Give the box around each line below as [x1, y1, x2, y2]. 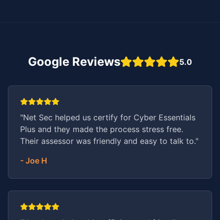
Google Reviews [28, 54, 120, 69]
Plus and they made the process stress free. [20, 124, 183, 134]
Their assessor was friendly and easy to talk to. [20, 136, 195, 146]
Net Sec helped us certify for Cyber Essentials [23, 112, 195, 122]
